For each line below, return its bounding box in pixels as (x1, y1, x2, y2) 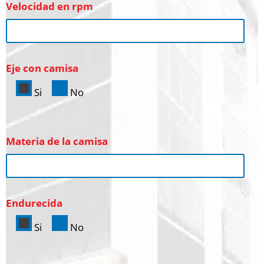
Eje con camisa (6, 61, 78, 75)
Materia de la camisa (6, 134, 108, 148)
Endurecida (6, 196, 62, 210)
